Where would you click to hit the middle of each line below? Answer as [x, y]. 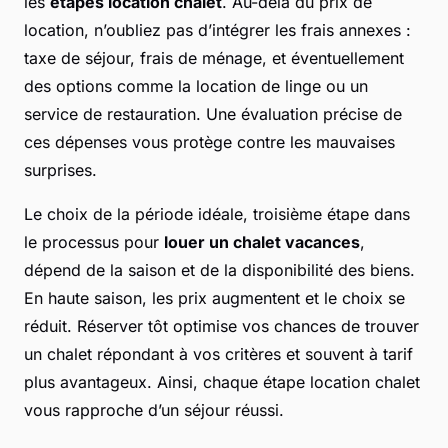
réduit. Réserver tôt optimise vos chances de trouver [221, 326]
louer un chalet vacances [262, 242]
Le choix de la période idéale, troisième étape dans [217, 214]
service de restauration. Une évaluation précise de [213, 114]
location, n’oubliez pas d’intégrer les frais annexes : [217, 30]
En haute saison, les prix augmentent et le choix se [214, 298]
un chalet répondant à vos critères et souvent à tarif [218, 354]
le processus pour [94, 242]
